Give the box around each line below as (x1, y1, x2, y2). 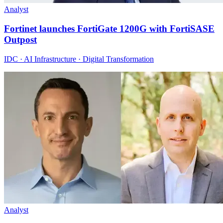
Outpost (4, 34, 37, 45)
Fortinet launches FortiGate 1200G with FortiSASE (4, 23, 215, 34)
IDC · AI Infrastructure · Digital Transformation (4, 54, 154, 63)
